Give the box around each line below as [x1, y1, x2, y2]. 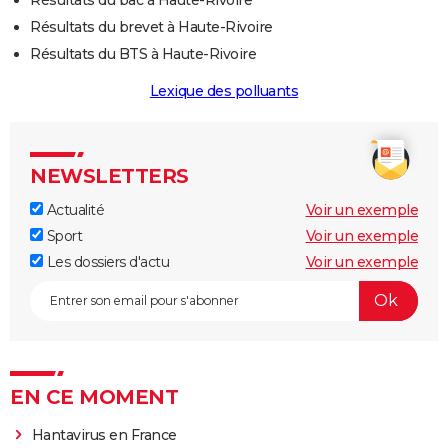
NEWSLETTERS [30, 163, 189, 188]
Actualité [43, 200, 104, 219]
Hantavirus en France [31, 425, 177, 444]
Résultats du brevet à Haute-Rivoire [30, 17, 273, 36]
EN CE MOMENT [10, 384, 178, 409]
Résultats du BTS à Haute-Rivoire [30, 44, 256, 63]
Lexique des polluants [149, 81, 299, 100]
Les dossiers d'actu [43, 252, 169, 271]
